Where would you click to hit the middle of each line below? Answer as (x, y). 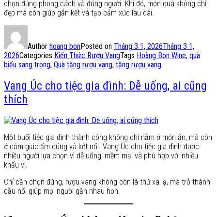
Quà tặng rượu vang (83, 64)
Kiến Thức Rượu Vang (87, 55)
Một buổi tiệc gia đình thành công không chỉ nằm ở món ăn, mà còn (108, 137)
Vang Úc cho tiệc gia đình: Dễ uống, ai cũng (105, 85)
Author (39, 46)
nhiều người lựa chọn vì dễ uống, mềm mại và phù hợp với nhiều (101, 155)
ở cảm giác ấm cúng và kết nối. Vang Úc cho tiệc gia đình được (101, 146)
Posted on (97, 46)
